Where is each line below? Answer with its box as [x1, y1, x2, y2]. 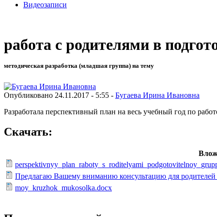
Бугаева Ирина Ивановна [115, 91, 200, 99]
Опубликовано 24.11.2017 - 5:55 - [4, 91, 115, 99]
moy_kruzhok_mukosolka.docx [15, 184, 112, 192]
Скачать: [4, 125, 52, 139]
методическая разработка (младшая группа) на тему [4, 62, 154, 70]
